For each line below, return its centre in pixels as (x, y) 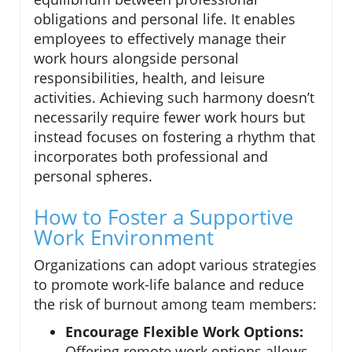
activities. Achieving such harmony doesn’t (174, 97)
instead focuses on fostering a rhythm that (174, 136)
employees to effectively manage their (160, 38)
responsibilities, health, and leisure (149, 77)
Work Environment (124, 237)
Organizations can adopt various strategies (175, 264)
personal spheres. (93, 176)
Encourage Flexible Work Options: (184, 331)
